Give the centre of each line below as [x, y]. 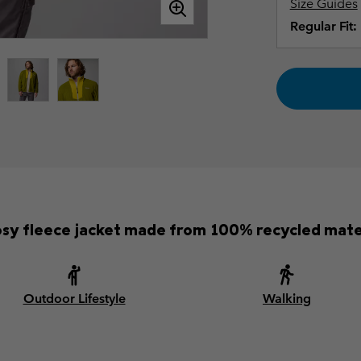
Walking [287, 299]
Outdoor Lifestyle [74, 299]
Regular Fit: [323, 26]
